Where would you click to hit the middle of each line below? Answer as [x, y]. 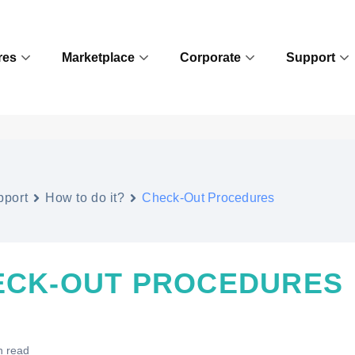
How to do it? [85, 198]
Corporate [211, 58]
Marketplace [99, 58]
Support [311, 58]
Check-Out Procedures [208, 198]
